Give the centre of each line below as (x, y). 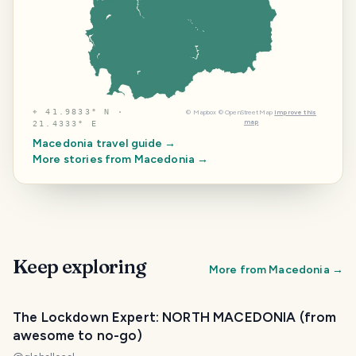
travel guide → (135, 143)
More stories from (83, 159)
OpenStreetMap (249, 112)
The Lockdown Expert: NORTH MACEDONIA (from (175, 317)
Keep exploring (79, 266)
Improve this (295, 112)
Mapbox (205, 112)
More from (239, 269)
